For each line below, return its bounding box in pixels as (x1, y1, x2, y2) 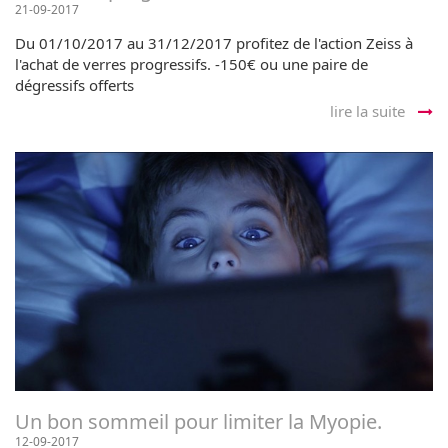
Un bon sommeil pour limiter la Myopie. (15, 407, 382, 435)
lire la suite (330, 100, 409, 121)
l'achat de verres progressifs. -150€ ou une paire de (15, 53, 368, 74)
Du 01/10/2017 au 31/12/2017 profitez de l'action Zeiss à (15, 32, 413, 53)
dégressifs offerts (15, 74, 134, 95)
